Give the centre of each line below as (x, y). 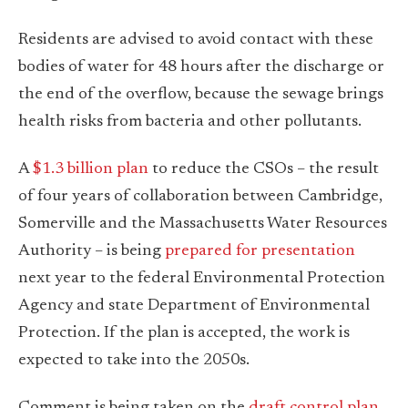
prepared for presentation (260, 252)
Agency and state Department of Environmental (194, 306)
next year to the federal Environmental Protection (202, 279)
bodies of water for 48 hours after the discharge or (201, 68)
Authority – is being (92, 252)
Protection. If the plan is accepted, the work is (184, 334)
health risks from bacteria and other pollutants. (190, 122)
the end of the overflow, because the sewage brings (201, 95)
